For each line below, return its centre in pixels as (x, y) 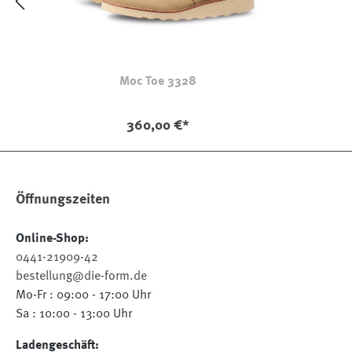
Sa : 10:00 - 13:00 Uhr (74, 314)
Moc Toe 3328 (158, 82)
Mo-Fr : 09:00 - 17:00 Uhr (83, 295)
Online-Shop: (52, 238)
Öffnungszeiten (63, 199)
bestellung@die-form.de (81, 276)
